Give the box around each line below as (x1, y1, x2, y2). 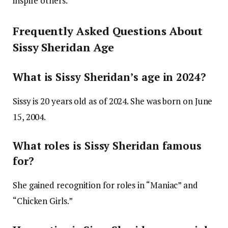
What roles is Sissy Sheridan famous (13, 139, 202, 153)
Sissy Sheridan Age (13, 40, 114, 55)
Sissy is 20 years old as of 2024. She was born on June (13, 95, 213, 107)
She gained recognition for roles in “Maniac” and (13, 179, 198, 191)
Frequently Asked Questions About (13, 23, 203, 39)
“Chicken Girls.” (13, 194, 73, 207)
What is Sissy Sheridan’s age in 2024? (13, 70, 206, 84)
